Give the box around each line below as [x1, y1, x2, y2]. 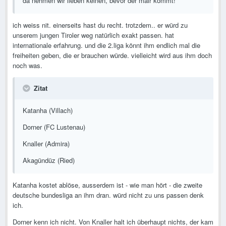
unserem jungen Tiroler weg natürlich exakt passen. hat [13, 30, 174, 40]
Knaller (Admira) [23, 139, 70, 149]
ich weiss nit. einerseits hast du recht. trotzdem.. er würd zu [13, 20, 188, 30]
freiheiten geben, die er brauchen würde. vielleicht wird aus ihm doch [13, 50, 212, 61]
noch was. [13, 61, 42, 71]
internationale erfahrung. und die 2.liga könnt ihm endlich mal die [13, 40, 200, 50]
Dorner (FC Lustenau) [23, 122, 85, 132]
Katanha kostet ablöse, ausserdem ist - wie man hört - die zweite [13, 180, 202, 190]
